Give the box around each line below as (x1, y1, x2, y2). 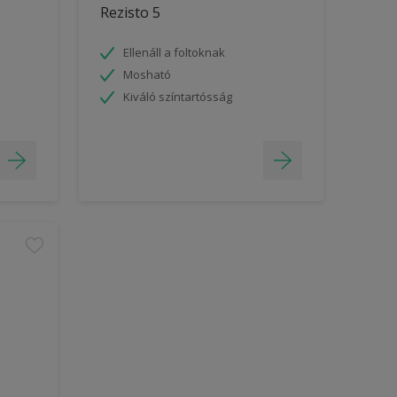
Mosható (122, 66, 171, 82)
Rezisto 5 (99, 2, 160, 22)
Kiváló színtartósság (122, 88, 232, 105)
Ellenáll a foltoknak (122, 43, 225, 60)
